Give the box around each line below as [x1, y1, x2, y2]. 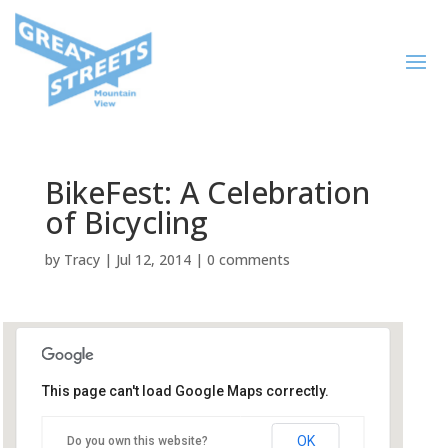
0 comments [206, 250, 290, 269]
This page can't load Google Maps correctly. [41, 383, 329, 399]
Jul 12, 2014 [115, 250, 191, 269]
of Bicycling [44, 202, 208, 243]
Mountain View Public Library [62, 398, 255, 414]
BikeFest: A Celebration [44, 172, 370, 213]
